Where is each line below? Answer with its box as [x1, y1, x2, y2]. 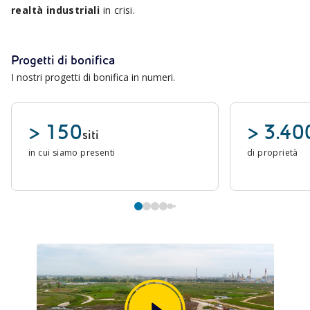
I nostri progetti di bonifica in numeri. [11, 71, 175, 84]
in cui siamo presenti [28, 147, 116, 158]
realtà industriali [11, 3, 100, 17]
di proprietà [247, 147, 298, 158]
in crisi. [100, 3, 136, 17]
